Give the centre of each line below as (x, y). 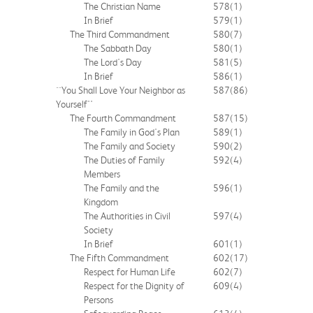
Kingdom (101, 202)
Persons (99, 299)
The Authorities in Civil (127, 216)
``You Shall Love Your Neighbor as (121, 90)
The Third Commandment (120, 34)
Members (102, 174)
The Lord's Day (113, 62)
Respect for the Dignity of (134, 285)
